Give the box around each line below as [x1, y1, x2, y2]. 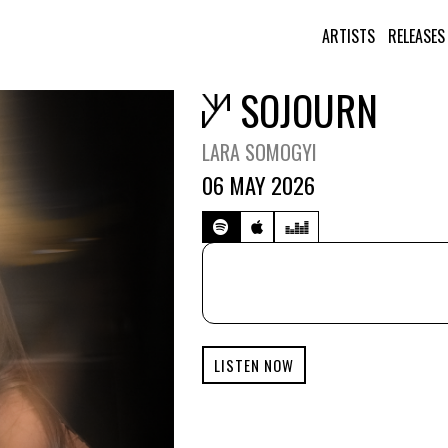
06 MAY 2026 [201, 168, 315, 201]
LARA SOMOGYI [201, 137, 317, 167]
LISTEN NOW [213, 354, 294, 376]
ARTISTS [321, 24, 375, 48]
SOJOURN [239, 80, 378, 140]
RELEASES [387, 24, 445, 48]
